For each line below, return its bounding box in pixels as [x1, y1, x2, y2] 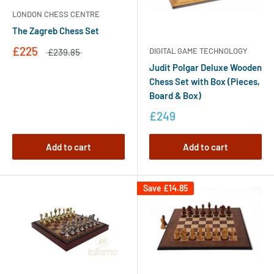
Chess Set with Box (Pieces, [149, 76, 260, 87]
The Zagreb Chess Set [12, 25, 99, 37]
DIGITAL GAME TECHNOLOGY [149, 46, 248, 56]
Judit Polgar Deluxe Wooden [149, 62, 262, 73]
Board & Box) [149, 90, 201, 102]
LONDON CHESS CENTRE [12, 9, 100, 20]
